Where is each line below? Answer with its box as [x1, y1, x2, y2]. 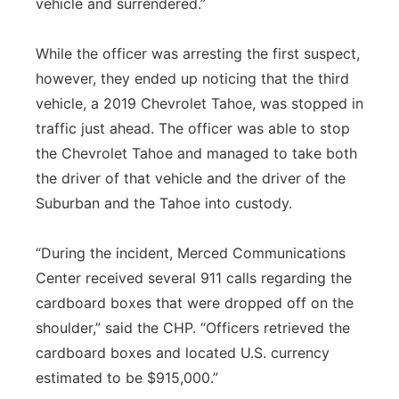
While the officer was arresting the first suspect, [36, 45, 360, 62]
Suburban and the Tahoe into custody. [36, 194, 292, 212]
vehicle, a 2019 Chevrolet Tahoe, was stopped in [36, 94, 363, 112]
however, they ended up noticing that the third [36, 69, 349, 87]
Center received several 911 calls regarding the [36, 269, 352, 287]
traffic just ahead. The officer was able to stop [36, 119, 350, 137]
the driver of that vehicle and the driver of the [36, 169, 346, 187]
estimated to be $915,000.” [36, 369, 218, 387]
